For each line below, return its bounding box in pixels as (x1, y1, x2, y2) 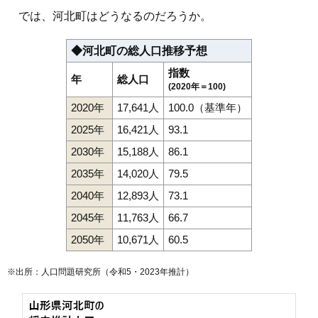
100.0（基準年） (168, 101, 247, 114)
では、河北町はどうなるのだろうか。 (7, 9, 212, 22)
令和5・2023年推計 (109, 266, 185, 277)
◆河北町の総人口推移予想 (71, 44, 207, 57)
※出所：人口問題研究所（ (7, 266, 109, 277)
